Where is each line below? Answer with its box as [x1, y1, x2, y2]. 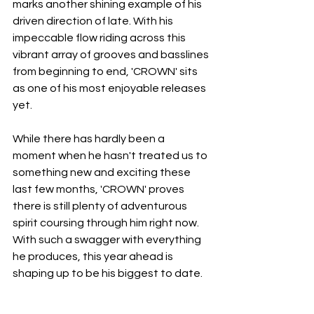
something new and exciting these [13, 167, 193, 179]
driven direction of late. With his [13, 15, 175, 27]
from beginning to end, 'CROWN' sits [13, 66, 200, 78]
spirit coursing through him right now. [13, 217, 201, 229]
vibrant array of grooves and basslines [13, 49, 211, 61]
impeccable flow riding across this [13, 32, 188, 44]
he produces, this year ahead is [13, 251, 175, 263]
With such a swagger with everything [13, 234, 203, 246]
